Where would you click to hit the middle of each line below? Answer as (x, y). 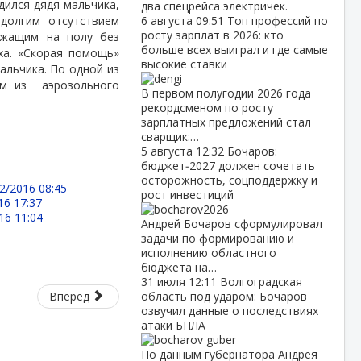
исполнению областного (208, 253)
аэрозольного (80, 85)
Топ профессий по (277, 21)
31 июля (164, 282)
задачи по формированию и (217, 238)
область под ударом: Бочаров (224, 296)
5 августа (168, 151)
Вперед (70, 296)
